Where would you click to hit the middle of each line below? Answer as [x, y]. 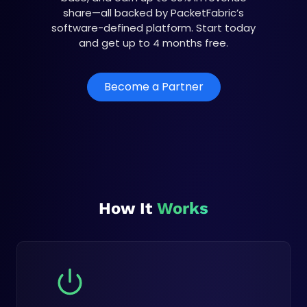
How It [128, 208]
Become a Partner [153, 86]
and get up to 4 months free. [153, 42]
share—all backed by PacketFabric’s [153, 12]
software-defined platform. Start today [153, 27]
